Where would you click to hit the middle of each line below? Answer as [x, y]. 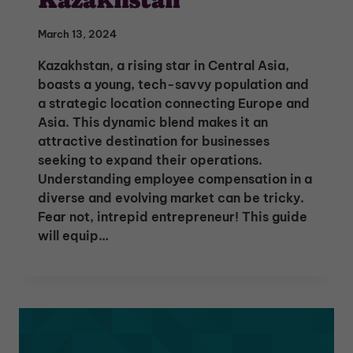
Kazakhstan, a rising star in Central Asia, [163, 65]
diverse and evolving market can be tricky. [171, 197]
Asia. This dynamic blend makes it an [153, 122]
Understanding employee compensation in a [175, 178]
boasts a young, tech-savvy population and [173, 84]
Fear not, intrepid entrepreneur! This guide [173, 216]
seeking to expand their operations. [150, 160]
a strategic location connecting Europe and [174, 103]
